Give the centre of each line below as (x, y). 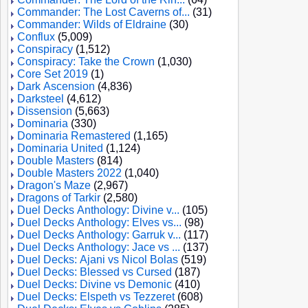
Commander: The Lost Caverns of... (103, 12)
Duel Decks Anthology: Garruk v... (99, 235)
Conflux (36, 37)
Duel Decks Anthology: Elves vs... (99, 222)
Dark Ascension (56, 86)
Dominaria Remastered (74, 136)
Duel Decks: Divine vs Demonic (95, 284)
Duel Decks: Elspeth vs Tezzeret (96, 297)
